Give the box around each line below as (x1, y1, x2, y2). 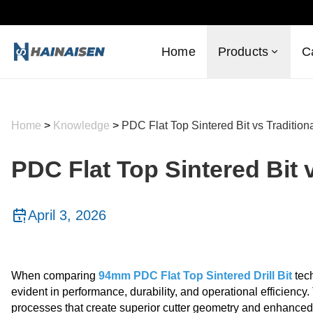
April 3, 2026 (28, 208, 106, 223)
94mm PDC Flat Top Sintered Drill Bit (99, 270, 292, 282)
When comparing (11, 270, 99, 282)
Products (217, 45, 269, 59)
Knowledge (53, 119, 112, 131)
